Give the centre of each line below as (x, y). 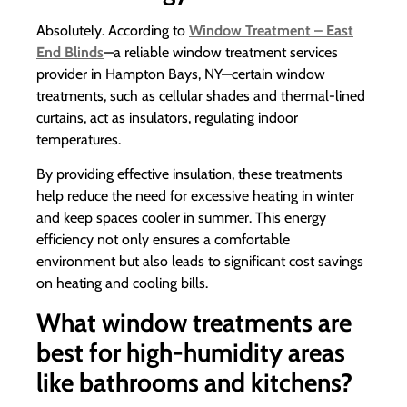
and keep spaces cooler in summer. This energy (181, 218)
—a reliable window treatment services (221, 53)
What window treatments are (194, 322)
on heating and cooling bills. (122, 283)
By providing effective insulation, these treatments (189, 174)
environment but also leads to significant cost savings (200, 262)
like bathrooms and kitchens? (194, 382)
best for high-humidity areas (191, 352)
